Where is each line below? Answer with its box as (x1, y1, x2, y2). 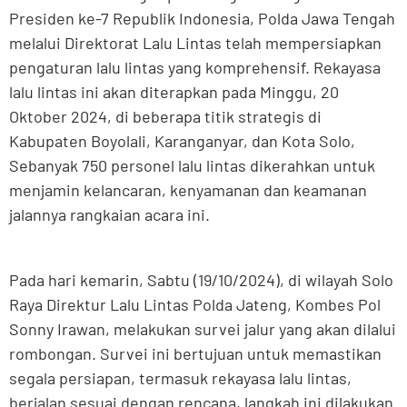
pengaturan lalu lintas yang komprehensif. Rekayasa (9, 57, 381, 78)
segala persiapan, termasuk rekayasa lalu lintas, (9, 368, 352, 389)
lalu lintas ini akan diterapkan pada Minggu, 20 (9, 82, 339, 103)
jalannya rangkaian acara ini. (9, 204, 210, 225)
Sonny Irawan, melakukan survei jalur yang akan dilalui (9, 319, 396, 340)
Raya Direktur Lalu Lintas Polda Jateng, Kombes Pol (9, 294, 381, 315)
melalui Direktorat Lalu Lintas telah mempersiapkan (9, 33, 382, 54)
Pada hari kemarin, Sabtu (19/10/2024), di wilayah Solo (9, 270, 393, 291)
